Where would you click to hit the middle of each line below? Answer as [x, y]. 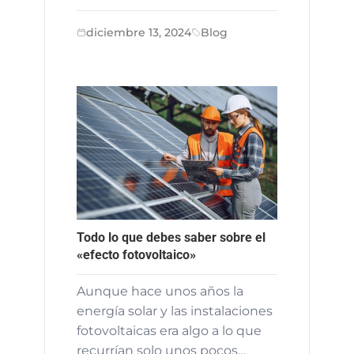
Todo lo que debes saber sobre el [171, 237]
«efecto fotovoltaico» [136, 254]
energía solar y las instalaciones [175, 311]
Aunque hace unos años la [160, 291]
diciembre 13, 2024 [139, 32]
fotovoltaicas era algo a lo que [169, 330]
